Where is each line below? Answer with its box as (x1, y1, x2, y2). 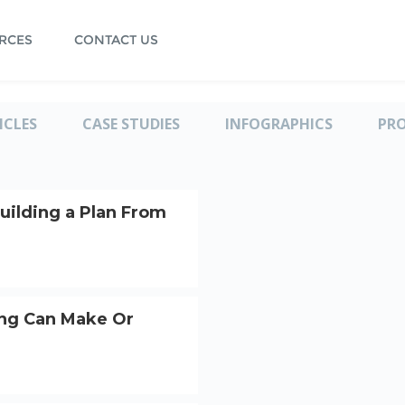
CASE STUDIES (81, 113, 180, 134)
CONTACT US (73, 32, 158, 48)
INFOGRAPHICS (224, 113, 333, 134)
